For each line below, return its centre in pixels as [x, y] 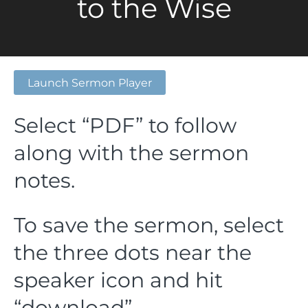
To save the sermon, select [149, 225]
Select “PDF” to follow [125, 125]
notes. [44, 180]
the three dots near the [133, 253]
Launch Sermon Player [90, 82]
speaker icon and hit [118, 280]
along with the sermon [131, 153]
